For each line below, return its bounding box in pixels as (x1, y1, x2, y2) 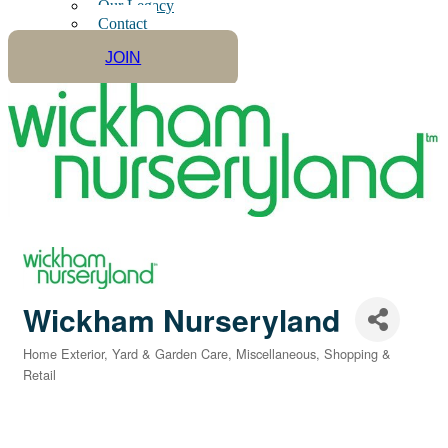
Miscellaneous (236, 343, 316, 363)
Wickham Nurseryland (23, 297, 340, 341)
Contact (98, 15, 147, 33)
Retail (23, 364, 56, 384)
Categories (22, 357, 87, 376)
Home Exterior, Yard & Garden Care (23, 343, 228, 363)
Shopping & (324, 343, 391, 363)
